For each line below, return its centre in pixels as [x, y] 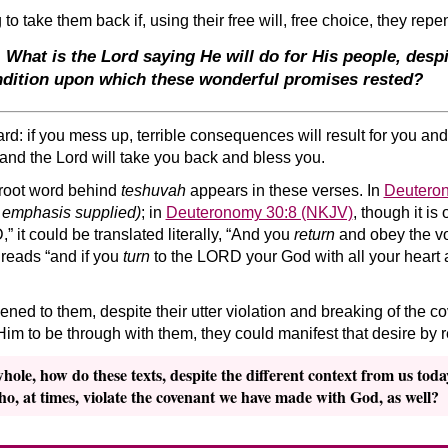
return [314, 234]
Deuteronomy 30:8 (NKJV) [259, 212]
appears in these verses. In [286, 190]
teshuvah [155, 190]
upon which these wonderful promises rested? [235, 79]
